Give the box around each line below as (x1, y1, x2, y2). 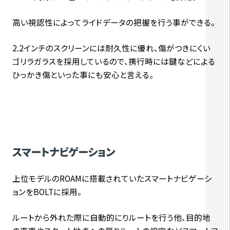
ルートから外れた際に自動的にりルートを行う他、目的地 (12, 211, 210, 223)
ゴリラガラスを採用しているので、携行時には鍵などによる (12, 55, 215, 67)
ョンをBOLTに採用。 (12, 185, 82, 197)
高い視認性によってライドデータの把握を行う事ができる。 (12, 16, 215, 28)
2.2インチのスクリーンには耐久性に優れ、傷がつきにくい (12, 42, 210, 54)
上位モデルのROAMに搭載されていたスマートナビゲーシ (12, 172, 212, 184)
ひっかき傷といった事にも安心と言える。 (12, 69, 154, 81)
